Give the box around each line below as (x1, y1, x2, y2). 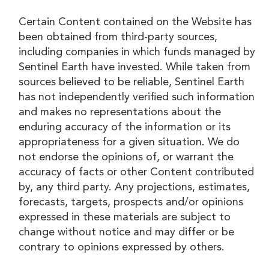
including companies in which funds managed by (19, 46, 256, 58)
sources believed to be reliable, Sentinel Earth (19, 76, 245, 88)
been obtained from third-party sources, (19, 31, 218, 43)
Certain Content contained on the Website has (19, 16, 252, 28)
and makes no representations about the (19, 106, 222, 118)
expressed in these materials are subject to (19, 211, 231, 223)
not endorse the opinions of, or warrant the (19, 151, 234, 163)
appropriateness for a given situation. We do (19, 136, 240, 148)
